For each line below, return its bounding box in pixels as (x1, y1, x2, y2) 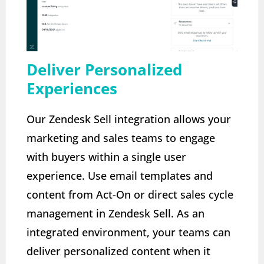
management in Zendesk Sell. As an (27, 206, 204, 220)
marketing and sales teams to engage (27, 130, 215, 145)
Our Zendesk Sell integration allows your (27, 111, 231, 126)
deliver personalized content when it (27, 243, 210, 258)
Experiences (27, 77, 117, 99)
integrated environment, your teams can (27, 225, 230, 239)
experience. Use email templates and (27, 168, 213, 183)
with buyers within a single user (27, 149, 186, 164)
